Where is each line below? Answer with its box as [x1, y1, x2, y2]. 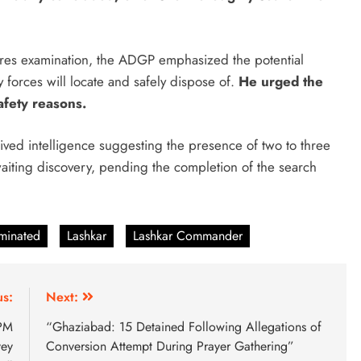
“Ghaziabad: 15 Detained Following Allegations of [46, 317, 322, 336]
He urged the [239, 71, 323, 91]
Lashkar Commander [133, 226, 243, 245]
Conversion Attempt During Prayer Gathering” [46, 336, 294, 355]
